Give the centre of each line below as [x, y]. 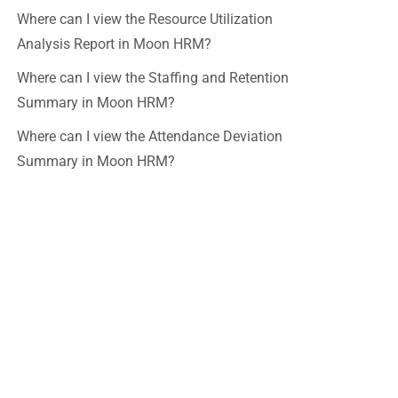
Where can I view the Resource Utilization [145, 19]
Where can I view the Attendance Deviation [150, 136]
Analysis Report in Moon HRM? [114, 44]
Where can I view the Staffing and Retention [153, 78]
